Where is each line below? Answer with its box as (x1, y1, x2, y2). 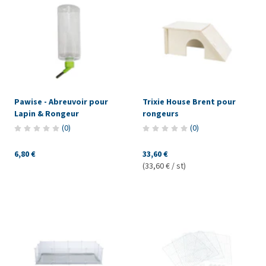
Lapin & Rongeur (14, 107, 79, 119)
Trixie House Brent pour (142, 96, 236, 107)
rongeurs (142, 107, 179, 119)
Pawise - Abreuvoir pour (14, 96, 108, 107)
